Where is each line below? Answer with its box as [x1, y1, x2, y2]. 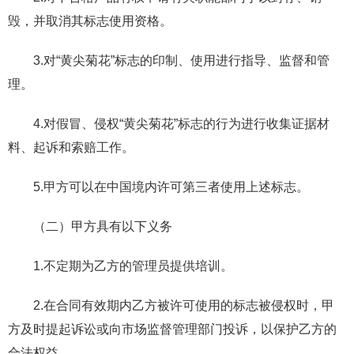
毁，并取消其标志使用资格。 [8, 13, 172, 28]
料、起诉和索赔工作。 [8, 140, 134, 154]
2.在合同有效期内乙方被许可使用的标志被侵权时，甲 [33, 298, 334, 312]
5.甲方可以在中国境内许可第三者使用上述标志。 [33, 179, 309, 194]
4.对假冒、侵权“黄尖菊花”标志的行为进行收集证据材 [33, 116, 330, 130]
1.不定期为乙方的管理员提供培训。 [33, 258, 233, 273]
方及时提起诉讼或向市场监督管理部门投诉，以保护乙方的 [8, 322, 337, 336]
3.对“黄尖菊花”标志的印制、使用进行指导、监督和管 [33, 53, 330, 67]
